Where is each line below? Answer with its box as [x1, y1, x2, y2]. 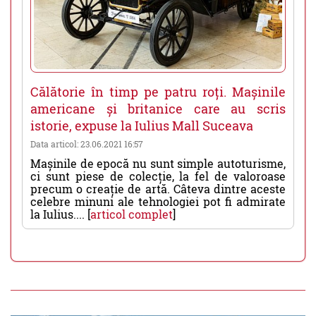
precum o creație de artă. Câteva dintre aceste [30, 181, 286, 196]
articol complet [90, 206, 173, 221]
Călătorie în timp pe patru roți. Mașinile [30, 83, 286, 100]
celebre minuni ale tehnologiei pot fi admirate [30, 193, 286, 209]
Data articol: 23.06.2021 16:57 [30, 138, 143, 150]
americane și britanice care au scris [30, 99, 286, 117]
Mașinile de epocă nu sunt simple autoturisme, [30, 155, 286, 171]
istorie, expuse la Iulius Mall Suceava [30, 116, 253, 134]
